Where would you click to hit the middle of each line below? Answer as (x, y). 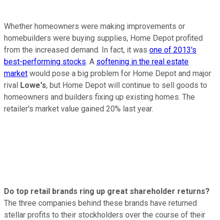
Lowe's (33, 85)
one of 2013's (173, 50)
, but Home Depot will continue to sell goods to (127, 85)
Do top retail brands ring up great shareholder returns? (107, 191)
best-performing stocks (45, 61)
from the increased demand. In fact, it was (77, 50)
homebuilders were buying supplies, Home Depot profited (103, 38)
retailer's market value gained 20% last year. (80, 109)
